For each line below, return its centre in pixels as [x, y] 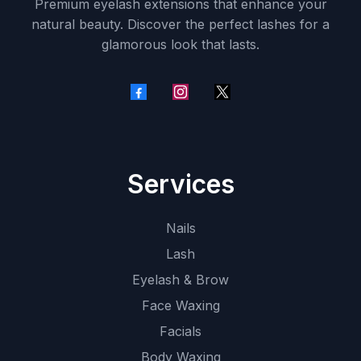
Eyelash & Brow [180, 279]
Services [180, 184]
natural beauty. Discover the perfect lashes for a [180, 24]
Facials [180, 331]
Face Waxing [180, 305]
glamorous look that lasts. [180, 44]
